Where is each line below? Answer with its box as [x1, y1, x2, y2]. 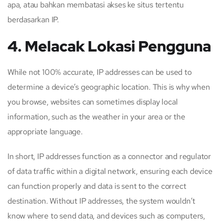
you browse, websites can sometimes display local [7, 96, 178, 107]
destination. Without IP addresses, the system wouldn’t [7, 195, 196, 206]
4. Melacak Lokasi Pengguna [7, 36, 211, 56]
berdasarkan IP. [7, 14, 59, 25]
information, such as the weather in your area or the [7, 111, 185, 122]
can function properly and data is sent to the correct [7, 180, 186, 191]
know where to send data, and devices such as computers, [7, 210, 205, 221]
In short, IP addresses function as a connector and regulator [7, 151, 211, 162]
